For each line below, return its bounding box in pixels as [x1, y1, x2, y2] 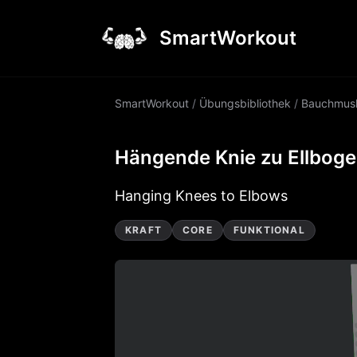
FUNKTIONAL [233, 224, 305, 236]
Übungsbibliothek [199, 96, 291, 110]
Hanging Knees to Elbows [115, 187, 288, 204]
